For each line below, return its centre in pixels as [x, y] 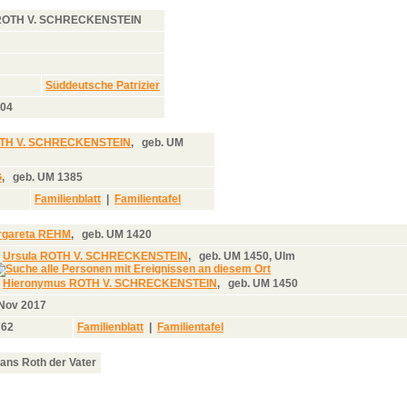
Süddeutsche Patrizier [103, 85]
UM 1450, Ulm [258, 256]
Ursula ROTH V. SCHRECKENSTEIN [95, 256]
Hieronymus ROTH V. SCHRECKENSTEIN [110, 283]
